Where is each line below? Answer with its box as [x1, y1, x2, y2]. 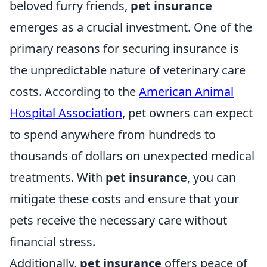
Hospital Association [10, 105, 122, 121]
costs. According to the [10, 83, 139, 100]
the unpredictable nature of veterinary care [10, 62, 246, 78]
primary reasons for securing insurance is [10, 41, 239, 57]
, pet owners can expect [122, 105, 253, 121]
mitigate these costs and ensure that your [10, 191, 239, 207]
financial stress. [10, 234, 95, 250]
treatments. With [10, 169, 105, 185]
